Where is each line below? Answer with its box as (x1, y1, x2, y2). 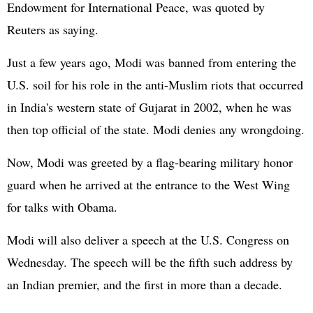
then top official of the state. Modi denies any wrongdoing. (7, 121, 305, 138)
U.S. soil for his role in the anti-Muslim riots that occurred (7, 76, 303, 93)
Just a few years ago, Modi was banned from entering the (7, 54, 296, 71)
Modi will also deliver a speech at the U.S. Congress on (7, 231, 289, 248)
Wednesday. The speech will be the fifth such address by (7, 254, 293, 270)
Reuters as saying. (7, 21, 99, 38)
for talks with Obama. (7, 198, 117, 215)
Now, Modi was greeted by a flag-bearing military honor (7, 154, 293, 170)
